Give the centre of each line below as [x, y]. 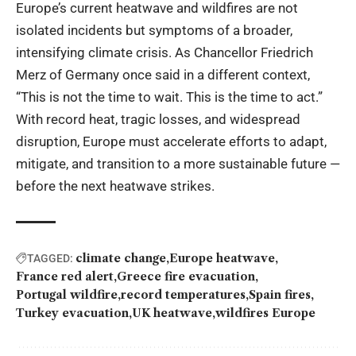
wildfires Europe [265, 313]
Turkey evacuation [72, 313]
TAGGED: [50, 258]
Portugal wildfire [67, 294]
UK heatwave [172, 313]
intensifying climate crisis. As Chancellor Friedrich [164, 52]
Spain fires [280, 294]
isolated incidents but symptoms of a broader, [154, 30]
